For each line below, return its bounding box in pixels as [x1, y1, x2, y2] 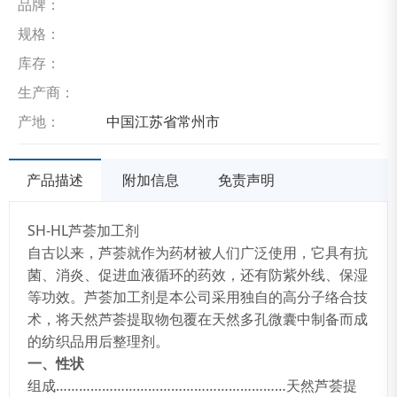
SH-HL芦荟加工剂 [27, 221, 139, 240]
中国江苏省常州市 [106, 112, 220, 131]
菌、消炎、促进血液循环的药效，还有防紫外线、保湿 [27, 265, 368, 284]
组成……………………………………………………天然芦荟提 [27, 376, 357, 395]
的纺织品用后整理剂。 [27, 331, 169, 351]
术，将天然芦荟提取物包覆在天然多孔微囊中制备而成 [27, 309, 368, 329]
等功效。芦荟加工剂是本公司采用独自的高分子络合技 [27, 287, 368, 307]
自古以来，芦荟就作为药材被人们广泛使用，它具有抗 [27, 243, 368, 262]
